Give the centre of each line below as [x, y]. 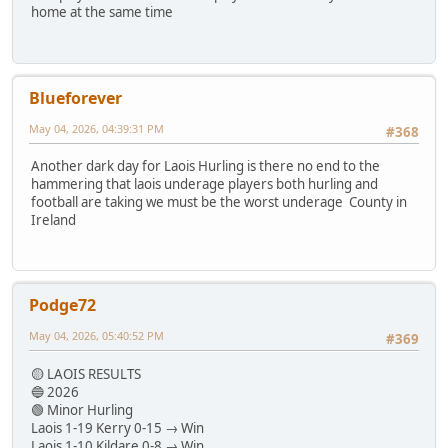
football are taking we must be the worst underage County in [219, 202]
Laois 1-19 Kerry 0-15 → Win [117, 427]
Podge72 [62, 305]
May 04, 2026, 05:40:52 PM [96, 336]
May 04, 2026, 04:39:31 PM [96, 128]
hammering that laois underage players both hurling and [204, 184]
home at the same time [102, 12]
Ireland [53, 220]
